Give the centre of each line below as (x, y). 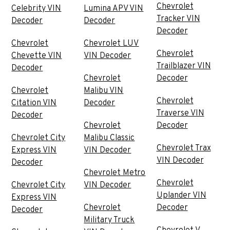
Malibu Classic (109, 138)
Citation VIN (34, 103)
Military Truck (109, 220)
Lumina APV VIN (114, 8)
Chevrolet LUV (111, 43)
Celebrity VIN (36, 8)
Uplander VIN (181, 195)
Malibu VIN (104, 91)
